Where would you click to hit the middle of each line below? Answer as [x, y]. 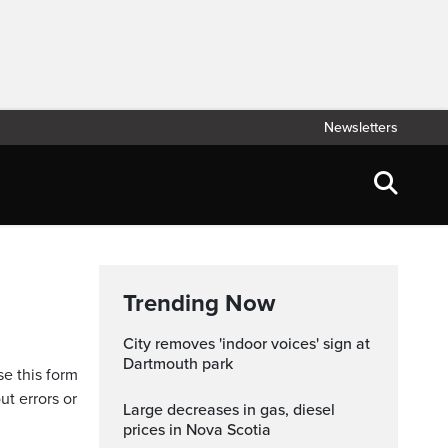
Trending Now [199, 303]
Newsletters [361, 127]
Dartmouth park [178, 364]
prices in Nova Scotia [197, 430]
